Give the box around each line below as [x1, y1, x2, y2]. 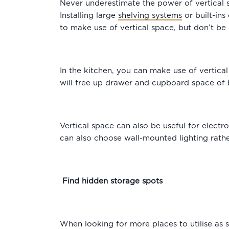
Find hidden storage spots [62, 177, 163, 185]
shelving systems [118, 12, 182, 19]
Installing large [60, 12, 118, 19]
